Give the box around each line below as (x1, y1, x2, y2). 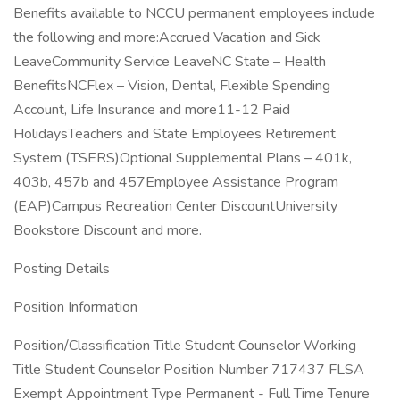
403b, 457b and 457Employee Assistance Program (13, 172, 338, 192)
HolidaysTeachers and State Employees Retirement (13, 124, 336, 144)
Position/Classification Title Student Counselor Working (13, 336, 356, 355)
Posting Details (13, 259, 110, 279)
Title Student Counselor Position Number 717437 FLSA (13, 360, 364, 379)
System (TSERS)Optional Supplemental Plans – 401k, (13, 148, 352, 168)
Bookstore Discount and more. (13, 221, 202, 240)
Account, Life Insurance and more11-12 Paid (13, 100, 290, 120)
